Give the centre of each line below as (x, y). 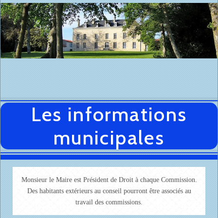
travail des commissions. (109, 202)
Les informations (109, 114)
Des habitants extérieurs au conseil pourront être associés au (109, 191)
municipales (109, 138)
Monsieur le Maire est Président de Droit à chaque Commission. (109, 180)
